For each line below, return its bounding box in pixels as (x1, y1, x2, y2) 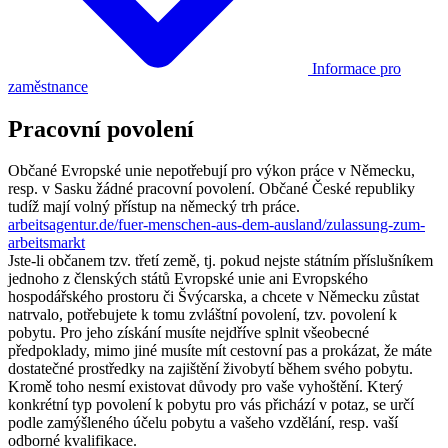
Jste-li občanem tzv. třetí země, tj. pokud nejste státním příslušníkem (8, 252, 433, 270)
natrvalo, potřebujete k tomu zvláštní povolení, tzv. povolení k (8, 306, 397, 324)
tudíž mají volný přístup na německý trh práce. (8, 198, 300, 216)
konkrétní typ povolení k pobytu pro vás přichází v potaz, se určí (8, 396, 414, 414)
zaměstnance (8, 77, 88, 95)
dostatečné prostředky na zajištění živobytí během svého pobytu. (8, 360, 413, 378)
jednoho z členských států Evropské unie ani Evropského (8, 270, 368, 288)
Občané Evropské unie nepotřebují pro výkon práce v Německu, (8, 162, 415, 180)
